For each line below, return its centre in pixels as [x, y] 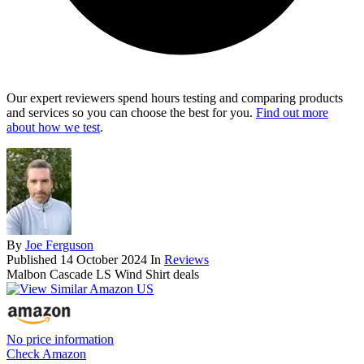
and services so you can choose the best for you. [131, 113]
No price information [60, 340]
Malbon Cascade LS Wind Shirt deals [103, 275]
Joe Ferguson [59, 245]
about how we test [53, 128]
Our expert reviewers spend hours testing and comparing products [175, 98]
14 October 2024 [104, 260]
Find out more [292, 113]
